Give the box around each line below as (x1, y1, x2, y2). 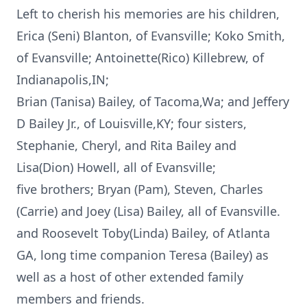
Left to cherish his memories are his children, (16, 5, 280, 22)
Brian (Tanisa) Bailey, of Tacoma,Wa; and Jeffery (16, 93, 289, 110)
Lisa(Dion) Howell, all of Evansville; (16, 159, 216, 175)
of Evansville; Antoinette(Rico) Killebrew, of (16, 49, 264, 66)
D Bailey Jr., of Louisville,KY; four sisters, (16, 115, 247, 132)
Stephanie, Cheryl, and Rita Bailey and (16, 137, 236, 153)
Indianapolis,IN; (16, 71, 109, 88)
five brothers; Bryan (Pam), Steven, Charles (16, 181, 263, 197)
